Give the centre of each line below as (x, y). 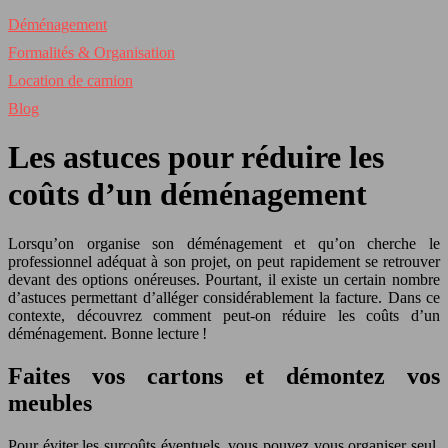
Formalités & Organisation (91, 52)
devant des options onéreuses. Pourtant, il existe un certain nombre (224, 279)
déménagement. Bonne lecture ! (107, 333)
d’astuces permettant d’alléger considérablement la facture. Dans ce (224, 297)
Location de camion (70, 80)
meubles (50, 402)
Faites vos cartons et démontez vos (224, 375)
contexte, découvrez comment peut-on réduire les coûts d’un (224, 315)
